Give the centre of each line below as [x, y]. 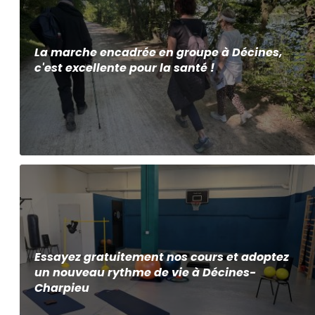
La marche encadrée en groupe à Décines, [159, 52]
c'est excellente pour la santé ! [125, 67]
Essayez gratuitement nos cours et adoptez [162, 257]
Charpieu [62, 288]
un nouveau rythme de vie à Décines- [146, 273]
